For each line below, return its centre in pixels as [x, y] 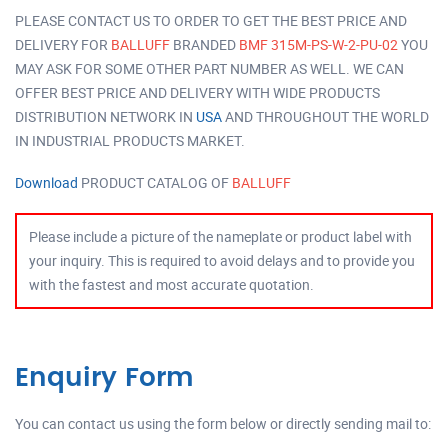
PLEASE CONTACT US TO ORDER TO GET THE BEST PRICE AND [211, 20]
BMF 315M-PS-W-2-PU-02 [320, 44]
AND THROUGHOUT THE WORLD [325, 116]
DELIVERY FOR [63, 44]
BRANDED [204, 44]
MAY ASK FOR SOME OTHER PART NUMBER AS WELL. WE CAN [209, 68]
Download [46, 182]
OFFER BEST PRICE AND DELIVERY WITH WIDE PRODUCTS [197, 92]
